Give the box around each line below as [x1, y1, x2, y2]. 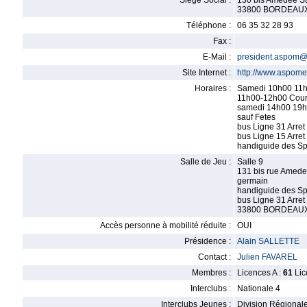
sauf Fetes [237, 112, 275, 122]
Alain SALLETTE [237, 236, 299, 246]
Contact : [198, 252, 231, 262]
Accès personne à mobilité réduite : [100, 221, 231, 230]
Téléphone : [186, 21, 231, 30]
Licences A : [237, 268, 283, 278]
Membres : [192, 268, 231, 278]
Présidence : [184, 236, 231, 246]
